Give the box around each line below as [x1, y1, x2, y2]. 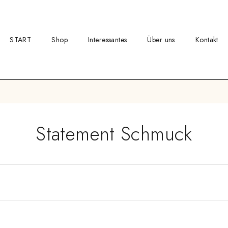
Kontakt [195, 34, 218, 45]
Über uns [147, 34, 175, 45]
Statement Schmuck [36, 120, 192, 148]
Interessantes [88, 34, 127, 45]
